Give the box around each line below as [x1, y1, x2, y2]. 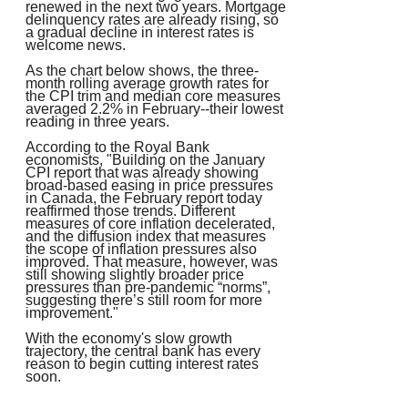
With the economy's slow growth [25, 331, 232, 347]
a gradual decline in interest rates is [25, 25, 254, 41]
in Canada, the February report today [25, 190, 262, 207]
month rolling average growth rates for [25, 76, 269, 92]
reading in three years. [25, 114, 169, 130]
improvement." [25, 305, 118, 321]
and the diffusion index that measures [25, 229, 266, 245]
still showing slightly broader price [25, 267, 244, 283]
